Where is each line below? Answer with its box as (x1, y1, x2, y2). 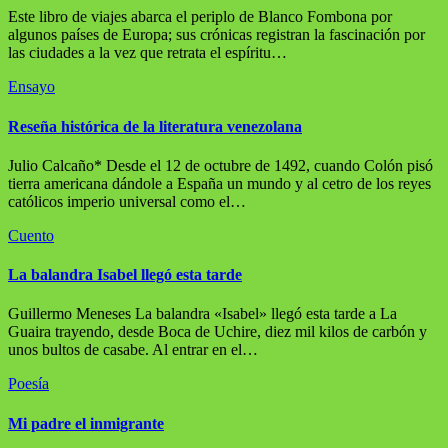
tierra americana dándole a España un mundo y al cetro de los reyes (8, 174, 431, 192)
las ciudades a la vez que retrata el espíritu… (8, 44, 287, 62)
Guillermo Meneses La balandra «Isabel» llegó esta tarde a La (8, 305, 397, 323)
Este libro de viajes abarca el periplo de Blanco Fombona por (8, 8, 392, 26)
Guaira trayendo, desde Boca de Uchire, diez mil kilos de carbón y (8, 323, 427, 341)
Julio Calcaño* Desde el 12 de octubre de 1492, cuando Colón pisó (8, 156, 433, 174)
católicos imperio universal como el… (8, 192, 246, 210)
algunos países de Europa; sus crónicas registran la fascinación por (8, 26, 425, 44)
